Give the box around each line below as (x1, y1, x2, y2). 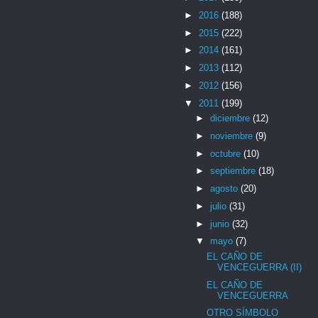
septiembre (209, 165, 258, 177)
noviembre (209, 130, 256, 141)
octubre (209, 148, 243, 159)
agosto (209, 183, 241, 194)
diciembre (209, 113, 253, 124)
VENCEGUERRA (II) (217, 261, 302, 273)
